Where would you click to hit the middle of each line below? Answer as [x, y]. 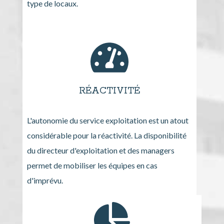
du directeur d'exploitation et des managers [100, 150]
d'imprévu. [45, 180]
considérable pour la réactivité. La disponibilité [106, 135]
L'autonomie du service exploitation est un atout [107, 120]
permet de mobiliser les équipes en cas [92, 165]
